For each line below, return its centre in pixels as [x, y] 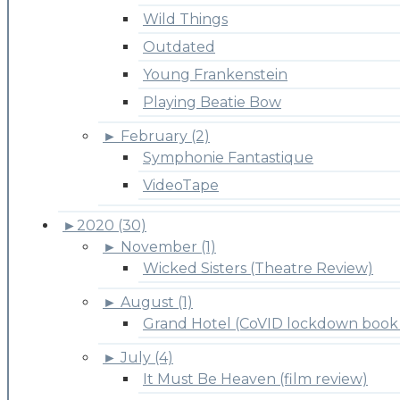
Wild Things [185, 20]
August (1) [157, 303]
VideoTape [181, 186]
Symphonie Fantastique [228, 158]
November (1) [168, 247]
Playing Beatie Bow [212, 103]
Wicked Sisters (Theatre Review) [258, 269]
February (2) [165, 137]
